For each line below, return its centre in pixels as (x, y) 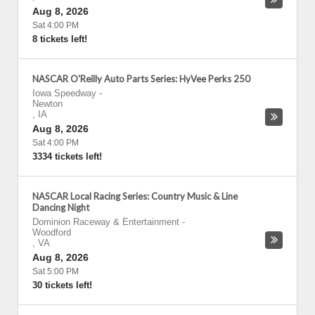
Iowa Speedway (64, 93)
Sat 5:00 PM (56, 271)
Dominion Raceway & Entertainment (106, 222)
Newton (47, 104)
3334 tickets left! (67, 156)
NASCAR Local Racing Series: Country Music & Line (135, 196)
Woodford (52, 232)
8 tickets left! (60, 39)
